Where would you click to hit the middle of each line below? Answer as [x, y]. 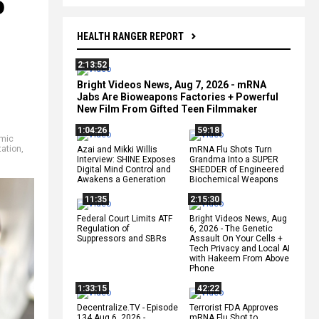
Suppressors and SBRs [122, 238]
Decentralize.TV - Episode [127, 307]
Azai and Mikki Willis [117, 149]
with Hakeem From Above [239, 258]
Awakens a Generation [121, 179]
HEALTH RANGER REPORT [130, 36]
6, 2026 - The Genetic [231, 228]
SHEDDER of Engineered [237, 169]
